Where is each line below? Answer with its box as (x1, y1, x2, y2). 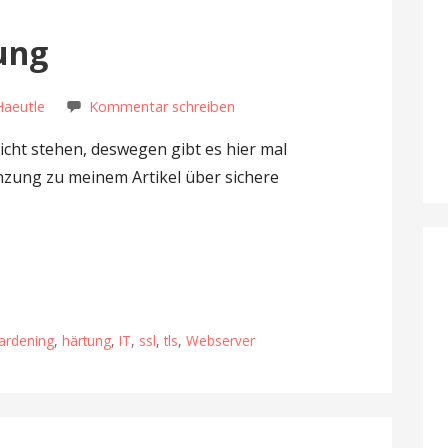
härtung (62, 330, 112, 350)
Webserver (186, 330, 256, 350)
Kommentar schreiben (89, 97, 236, 117)
